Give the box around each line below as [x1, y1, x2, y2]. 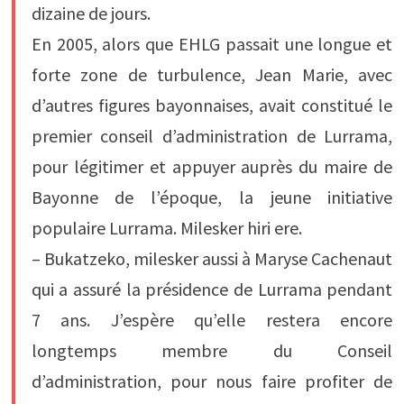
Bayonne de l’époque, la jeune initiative [31, 186, 393, 209]
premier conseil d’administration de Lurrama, [31, 124, 393, 148]
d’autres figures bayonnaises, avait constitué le [31, 94, 393, 117]
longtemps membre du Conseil [31, 339, 393, 363]
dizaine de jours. [31, 2, 151, 25]
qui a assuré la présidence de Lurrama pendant [31, 278, 393, 301]
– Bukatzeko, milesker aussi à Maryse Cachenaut [31, 247, 393, 271]
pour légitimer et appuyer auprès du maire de [31, 155, 393, 179]
